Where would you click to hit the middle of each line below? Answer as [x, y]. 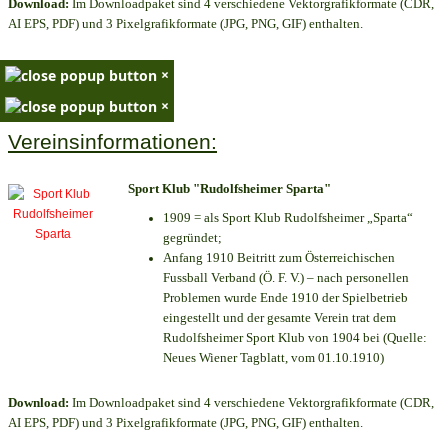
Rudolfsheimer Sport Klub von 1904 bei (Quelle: [295, 337]
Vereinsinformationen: [112, 141]
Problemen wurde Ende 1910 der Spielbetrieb [285, 297]
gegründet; [192, 237]
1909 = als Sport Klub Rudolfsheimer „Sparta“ [288, 217]
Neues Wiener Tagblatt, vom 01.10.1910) [273, 357]
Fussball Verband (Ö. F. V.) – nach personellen [286, 277]
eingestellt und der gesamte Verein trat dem [279, 317]
